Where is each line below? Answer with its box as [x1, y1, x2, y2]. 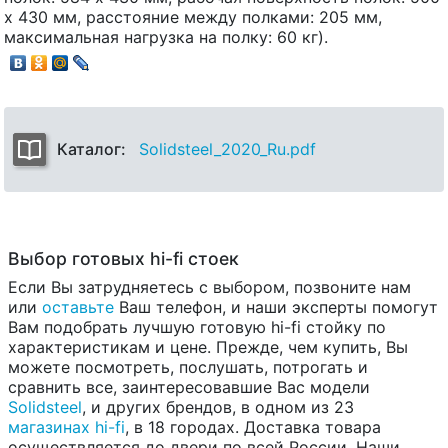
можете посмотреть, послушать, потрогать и [8, 357, 368, 378]
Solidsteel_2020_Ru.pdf [139, 139, 316, 160]
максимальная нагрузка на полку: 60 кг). [4, 26, 328, 47]
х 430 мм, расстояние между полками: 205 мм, [4, 6, 382, 27]
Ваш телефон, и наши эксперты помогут [114, 297, 438, 318]
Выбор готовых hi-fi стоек [8, 248, 239, 270]
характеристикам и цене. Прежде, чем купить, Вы [8, 337, 408, 358]
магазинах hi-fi [8, 417, 125, 438]
